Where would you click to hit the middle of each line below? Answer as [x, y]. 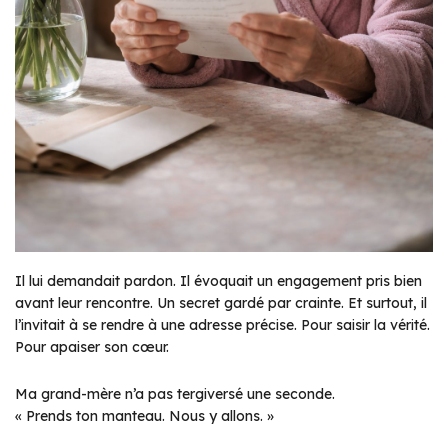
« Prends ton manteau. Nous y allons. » [144, 416]
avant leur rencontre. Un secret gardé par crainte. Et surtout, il [221, 303]
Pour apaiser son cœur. [92, 347]
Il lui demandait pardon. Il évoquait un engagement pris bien [218, 281]
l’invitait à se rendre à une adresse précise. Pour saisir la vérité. [222, 325]
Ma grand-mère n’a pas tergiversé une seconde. [175, 394]
